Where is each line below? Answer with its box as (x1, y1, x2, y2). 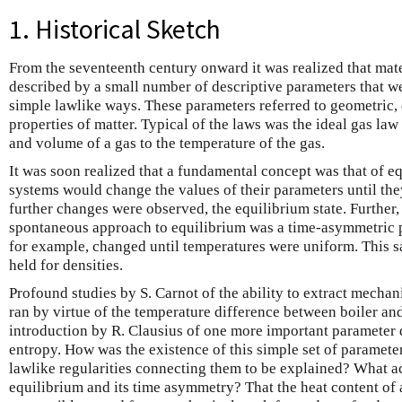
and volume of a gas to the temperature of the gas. (9, 135, 325, 153)
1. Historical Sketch (9, 13, 221, 47)
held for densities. (9, 257, 123, 275)
